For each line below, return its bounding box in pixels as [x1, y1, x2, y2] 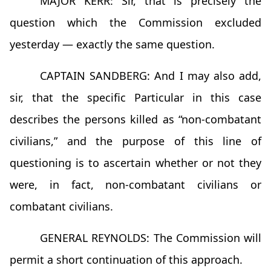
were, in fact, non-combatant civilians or [10, 177, 261, 192]
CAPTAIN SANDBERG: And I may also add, [40, 68, 261, 83]
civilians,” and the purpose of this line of [10, 134, 261, 149]
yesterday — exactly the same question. [10, 37, 215, 52]
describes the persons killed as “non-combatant [10, 112, 261, 127]
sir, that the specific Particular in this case [10, 90, 261, 105]
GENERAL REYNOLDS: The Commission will [40, 230, 261, 246]
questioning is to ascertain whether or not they [10, 155, 261, 171]
